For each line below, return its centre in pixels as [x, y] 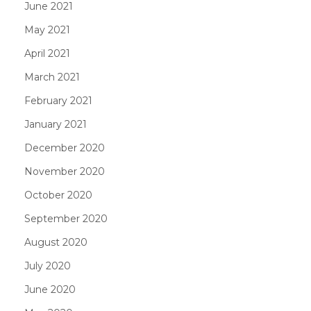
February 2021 [58, 101]
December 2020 [65, 148]
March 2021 [52, 77]
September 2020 [66, 219]
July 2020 [48, 266]
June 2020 [50, 289]
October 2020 [58, 195]
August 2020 [56, 242]
